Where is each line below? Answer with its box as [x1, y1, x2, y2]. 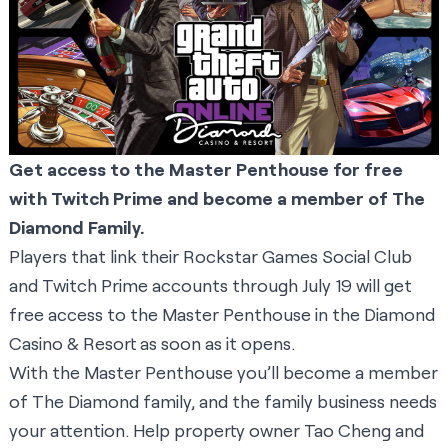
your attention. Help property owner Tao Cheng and [9, 419, 424, 442]
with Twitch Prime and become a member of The [9, 187, 425, 210]
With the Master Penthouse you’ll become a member [9, 361, 438, 384]
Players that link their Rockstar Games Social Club [9, 245, 412, 268]
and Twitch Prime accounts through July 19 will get [9, 274, 412, 297]
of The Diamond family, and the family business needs [9, 390, 437, 413]
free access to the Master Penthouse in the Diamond [9, 303, 435, 326]
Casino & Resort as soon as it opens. [9, 332, 295, 355]
